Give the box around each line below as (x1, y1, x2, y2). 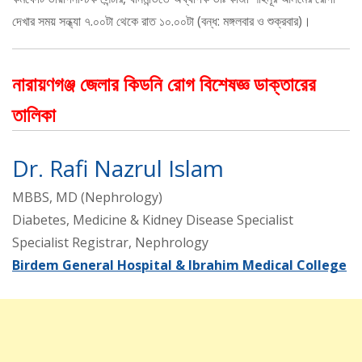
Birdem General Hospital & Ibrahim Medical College (12, 255, 347, 274)
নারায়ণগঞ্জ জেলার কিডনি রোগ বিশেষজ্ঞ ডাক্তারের (12, 69, 316, 97)
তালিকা (12, 100, 56, 128)
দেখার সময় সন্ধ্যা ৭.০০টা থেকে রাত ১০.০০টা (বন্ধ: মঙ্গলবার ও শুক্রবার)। (12, 11, 311, 30)
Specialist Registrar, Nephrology (12, 233, 208, 251)
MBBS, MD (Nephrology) (12, 187, 162, 206)
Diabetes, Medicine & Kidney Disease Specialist (12, 210, 293, 229)
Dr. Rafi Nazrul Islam (12, 152, 224, 183)
